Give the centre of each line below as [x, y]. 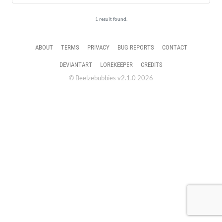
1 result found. [111, 19]
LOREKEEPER [116, 65]
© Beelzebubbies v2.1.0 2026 [111, 78]
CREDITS [152, 65]
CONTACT [174, 47]
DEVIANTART [76, 65]
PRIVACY [98, 47]
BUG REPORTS [136, 47]
